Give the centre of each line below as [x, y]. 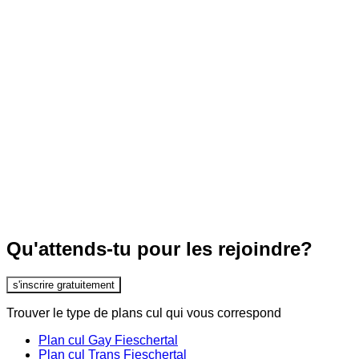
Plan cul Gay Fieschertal [108, 340]
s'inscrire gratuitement [64, 284]
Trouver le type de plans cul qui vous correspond [144, 313]
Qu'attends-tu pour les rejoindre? [159, 249]
